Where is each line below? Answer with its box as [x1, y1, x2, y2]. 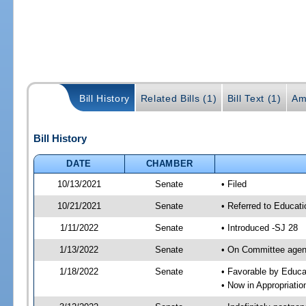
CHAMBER [145, 158, 194, 169]
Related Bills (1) [140, 92, 217, 104]
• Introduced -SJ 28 [221, 222, 298, 233]
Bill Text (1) [227, 92, 281, 104]
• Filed [221, 178, 247, 189]
